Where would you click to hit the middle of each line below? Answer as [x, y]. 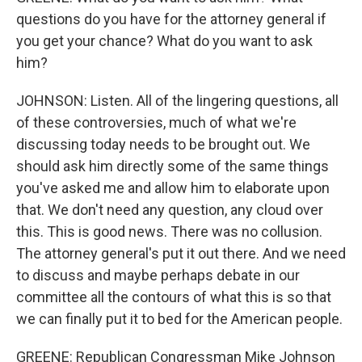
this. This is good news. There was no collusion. [169, 232]
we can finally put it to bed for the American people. [179, 319]
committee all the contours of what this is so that [174, 297]
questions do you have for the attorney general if [171, 19]
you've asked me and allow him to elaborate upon [173, 188]
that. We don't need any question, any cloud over [170, 210]
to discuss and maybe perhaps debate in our [158, 275]
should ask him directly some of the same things [173, 166]
